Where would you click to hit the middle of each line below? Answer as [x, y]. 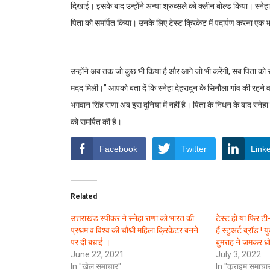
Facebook [118, 149]
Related [84, 196]
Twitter [194, 149]
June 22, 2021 [97, 254]
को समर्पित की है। [96, 121]
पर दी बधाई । [90, 242]
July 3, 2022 [238, 254]
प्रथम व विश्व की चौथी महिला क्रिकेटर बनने [134, 230]
